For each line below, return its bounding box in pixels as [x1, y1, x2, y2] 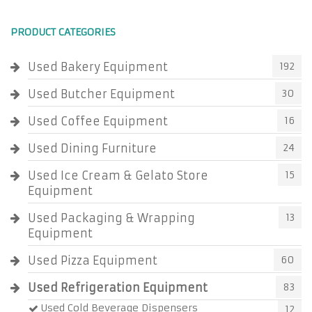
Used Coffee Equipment [28, 114, 168, 128]
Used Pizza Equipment [28, 253, 157, 267]
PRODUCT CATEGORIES [10, 26, 116, 38]
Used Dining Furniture [28, 141, 157, 155]
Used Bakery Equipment [28, 60, 168, 74]
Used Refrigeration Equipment [28, 281, 208, 295]
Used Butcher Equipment [28, 87, 175, 101]
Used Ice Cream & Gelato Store [28, 169, 208, 182]
